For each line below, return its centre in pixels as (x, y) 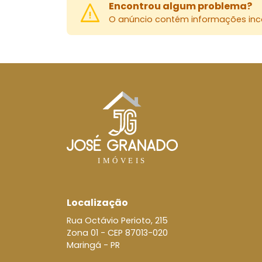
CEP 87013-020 (138, 232)
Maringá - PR (93, 245)
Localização (97, 202)
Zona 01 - (87, 232)
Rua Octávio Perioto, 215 (117, 220)
